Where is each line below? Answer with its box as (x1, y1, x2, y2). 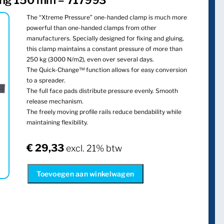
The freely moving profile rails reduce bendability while (26, 107, 182, 115)
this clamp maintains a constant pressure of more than (26, 44, 183, 52)
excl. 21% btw (66, 142, 122, 153)
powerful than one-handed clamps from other (26, 23, 157, 31)
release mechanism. (26, 97, 84, 105)
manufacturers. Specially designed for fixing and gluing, (26, 34, 184, 42)
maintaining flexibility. (26, 118, 88, 126)
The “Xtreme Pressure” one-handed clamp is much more (26, 13, 187, 21)
